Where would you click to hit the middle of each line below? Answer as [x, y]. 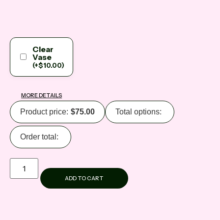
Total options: [138, 112]
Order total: [39, 137]
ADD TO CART [84, 179]
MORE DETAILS [42, 96]
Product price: [44, 112]
